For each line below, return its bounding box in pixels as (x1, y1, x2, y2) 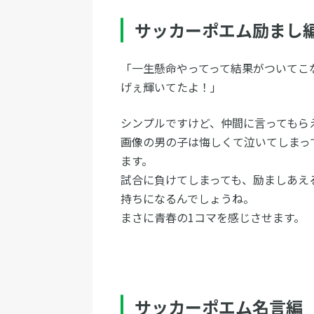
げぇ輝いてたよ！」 (121, 78, 221, 96)
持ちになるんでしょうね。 (121, 190, 254, 207)
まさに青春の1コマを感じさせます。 (121, 209, 305, 226)
